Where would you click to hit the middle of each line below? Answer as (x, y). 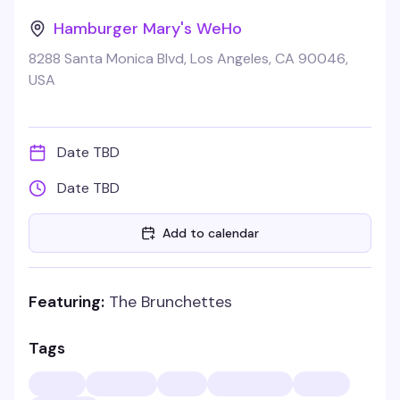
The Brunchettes (171, 302)
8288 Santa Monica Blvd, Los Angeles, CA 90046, (188, 58)
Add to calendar (211, 233)
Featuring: (67, 302)
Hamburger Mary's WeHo (148, 29)
